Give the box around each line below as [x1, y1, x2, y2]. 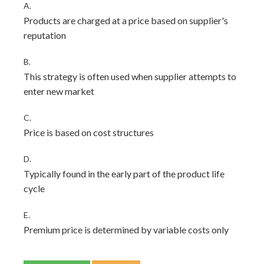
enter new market [24, 85, 94, 97]
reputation [24, 29, 66, 41]
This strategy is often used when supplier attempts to [24, 71, 236, 82]
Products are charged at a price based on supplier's [24, 15, 228, 26]
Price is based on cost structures [24, 127, 154, 138]
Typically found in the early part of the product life [24, 168, 225, 179]
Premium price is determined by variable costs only [24, 224, 229, 235]
